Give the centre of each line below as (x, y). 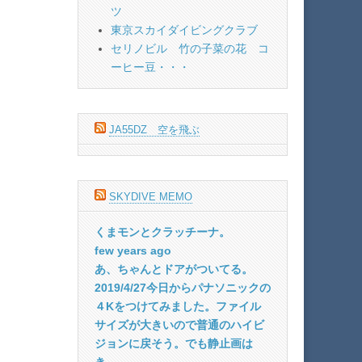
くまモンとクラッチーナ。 (162, 232)
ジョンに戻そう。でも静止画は (174, 343)
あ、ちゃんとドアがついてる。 (174, 269)
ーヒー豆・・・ (150, 67)
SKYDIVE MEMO (151, 196)
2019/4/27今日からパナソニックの (183, 287)
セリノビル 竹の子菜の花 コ (190, 48)
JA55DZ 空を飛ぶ (154, 129)
